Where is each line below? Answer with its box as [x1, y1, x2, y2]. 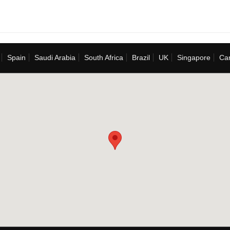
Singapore [177, 53, 210, 62]
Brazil [132, 53, 150, 62]
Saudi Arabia [34, 53, 75, 62]
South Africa [84, 53, 123, 62]
